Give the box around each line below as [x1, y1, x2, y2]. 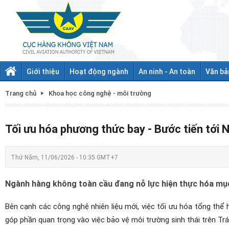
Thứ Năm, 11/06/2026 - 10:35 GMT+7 [11, 153, 118, 161]
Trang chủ [5, 88, 36, 98]
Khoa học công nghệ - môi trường [49, 88, 151, 98]
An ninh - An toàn [139, 66, 195, 76]
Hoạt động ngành [70, 66, 128, 76]
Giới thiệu [27, 66, 59, 76]
